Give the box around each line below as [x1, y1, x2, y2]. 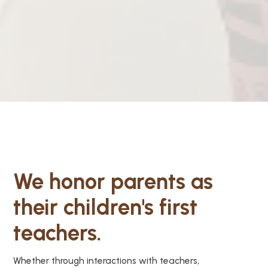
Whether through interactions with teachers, [13, 254, 200, 266]
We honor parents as [13, 167, 214, 194]
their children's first [13, 193, 198, 220]
